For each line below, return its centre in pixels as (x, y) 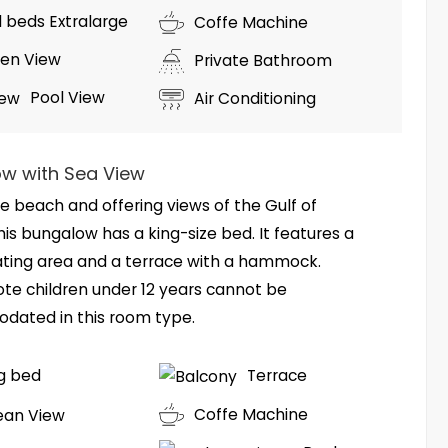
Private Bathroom (262, 61)
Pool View (68, 98)
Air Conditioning (254, 99)
